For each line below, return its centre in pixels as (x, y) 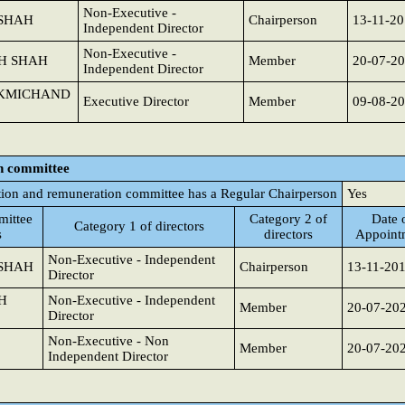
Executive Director (136, 101)
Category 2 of (288, 219)
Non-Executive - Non (108, 341)
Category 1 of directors (139, 226)
